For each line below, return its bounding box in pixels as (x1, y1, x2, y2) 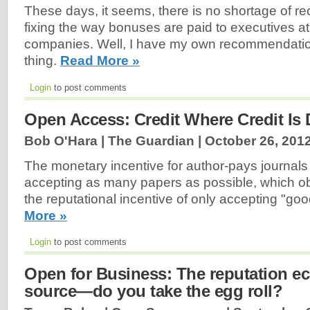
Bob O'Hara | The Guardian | (24, 133, 205, 148)
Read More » (60, 53, 140, 68)
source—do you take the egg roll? (24, 282, 282, 301)
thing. (24, 53, 60, 68)
